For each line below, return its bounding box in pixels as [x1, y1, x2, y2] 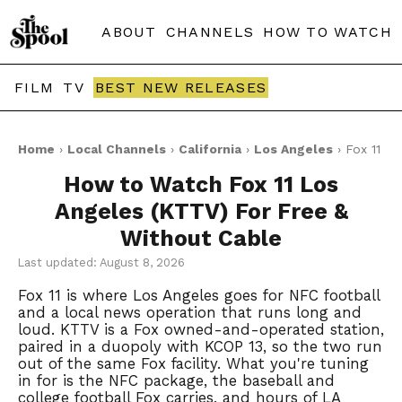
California [179, 142, 241, 156]
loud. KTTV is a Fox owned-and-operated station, [18, 320, 384, 338]
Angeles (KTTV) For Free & [54, 198, 348, 224]
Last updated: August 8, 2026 [18, 256, 185, 269]
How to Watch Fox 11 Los [64, 171, 338, 197]
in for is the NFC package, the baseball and [18, 371, 335, 389]
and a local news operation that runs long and [18, 303, 362, 321]
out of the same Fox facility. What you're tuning [18, 354, 369, 372]
